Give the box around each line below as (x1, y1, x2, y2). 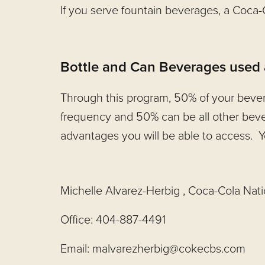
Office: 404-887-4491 (60, 213, 166, 228)
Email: (60, 242, 92, 257)
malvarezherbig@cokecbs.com (92, 242, 245, 257)
